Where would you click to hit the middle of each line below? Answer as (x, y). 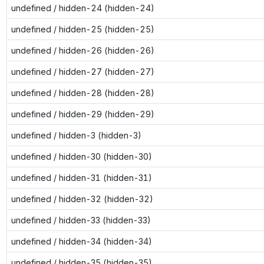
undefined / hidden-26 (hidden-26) (82, 50)
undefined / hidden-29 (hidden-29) (82, 114)
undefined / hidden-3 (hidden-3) (76, 135)
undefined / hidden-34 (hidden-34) (81, 241)
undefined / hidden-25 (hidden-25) (82, 29)
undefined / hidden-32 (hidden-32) (82, 199)
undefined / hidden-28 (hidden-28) (82, 93)
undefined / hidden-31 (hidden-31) (81, 177)
